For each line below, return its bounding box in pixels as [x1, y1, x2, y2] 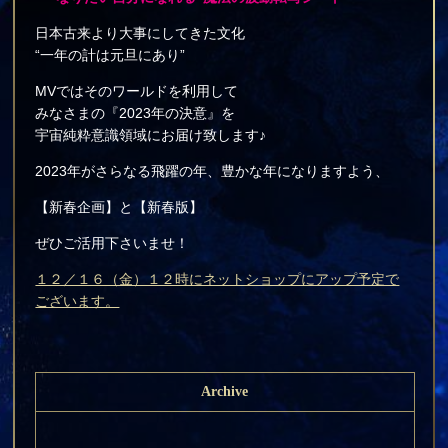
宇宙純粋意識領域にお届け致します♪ [35, 127, 267, 143]
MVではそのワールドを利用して [35, 83, 239, 99]
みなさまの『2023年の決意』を [35, 105, 236, 121]
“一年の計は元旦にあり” [35, 47, 186, 63]
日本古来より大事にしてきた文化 [35, 25, 246, 41]
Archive [201, 384, 249, 399]
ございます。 [35, 293, 120, 309]
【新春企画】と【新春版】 [35, 199, 204, 215]
